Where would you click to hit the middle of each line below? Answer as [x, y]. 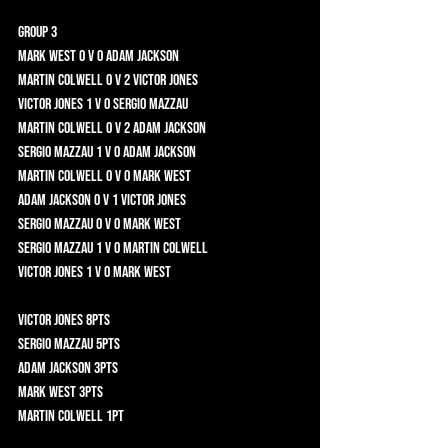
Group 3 [77, 32]
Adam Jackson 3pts [129, 368]
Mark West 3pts [122, 392]
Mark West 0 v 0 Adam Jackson [200, 56]
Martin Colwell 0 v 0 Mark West [206, 176]
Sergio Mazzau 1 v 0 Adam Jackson [208, 152]
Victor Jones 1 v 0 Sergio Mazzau [204, 104]
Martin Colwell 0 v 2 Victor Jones [209, 80]
